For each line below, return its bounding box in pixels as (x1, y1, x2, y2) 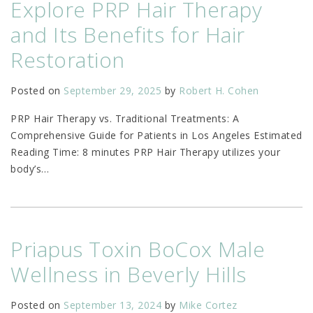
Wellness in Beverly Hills (10, 260, 247, 289)
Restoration (10, 45, 125, 75)
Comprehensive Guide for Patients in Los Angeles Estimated (10, 129, 303, 143)
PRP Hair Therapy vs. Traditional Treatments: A (10, 112, 239, 126)
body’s (10, 162, 41, 176)
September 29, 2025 (64, 84, 161, 98)
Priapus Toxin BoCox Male (10, 235, 265, 264)
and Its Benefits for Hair (10, 20, 245, 50)
